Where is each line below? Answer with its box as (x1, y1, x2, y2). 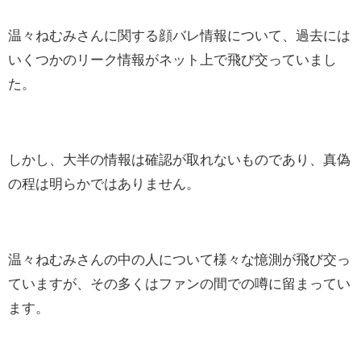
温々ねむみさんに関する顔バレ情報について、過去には (8, 28, 351, 43)
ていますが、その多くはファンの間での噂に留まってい (8, 276, 351, 291)
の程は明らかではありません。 (8, 176, 200, 191)
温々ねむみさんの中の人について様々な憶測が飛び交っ (8, 252, 351, 267)
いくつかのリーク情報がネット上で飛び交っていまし (8, 52, 337, 67)
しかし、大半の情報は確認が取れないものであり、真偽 (8, 152, 351, 167)
